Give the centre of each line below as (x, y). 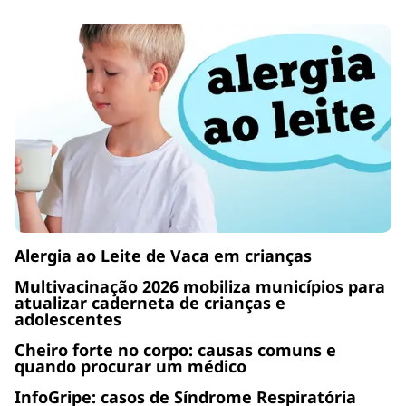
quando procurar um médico (130, 366)
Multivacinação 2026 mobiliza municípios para (200, 286)
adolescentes (68, 319)
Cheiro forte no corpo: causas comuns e (175, 349)
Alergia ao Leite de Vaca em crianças (163, 255)
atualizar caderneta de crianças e (150, 302)
